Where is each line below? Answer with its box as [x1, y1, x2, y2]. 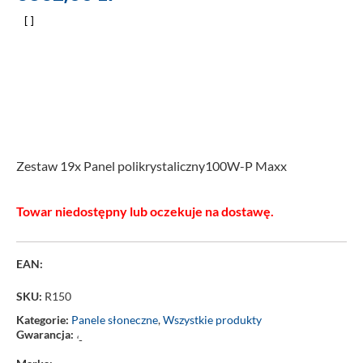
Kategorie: [16, 312, 71, 327]
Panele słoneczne [71, 312, 158, 327]
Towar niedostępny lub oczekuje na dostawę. [16, 203, 274, 219]
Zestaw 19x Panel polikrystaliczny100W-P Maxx [16, 157, 287, 173]
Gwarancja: [16, 327, 74, 341]
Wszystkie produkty [163, 312, 262, 327]
